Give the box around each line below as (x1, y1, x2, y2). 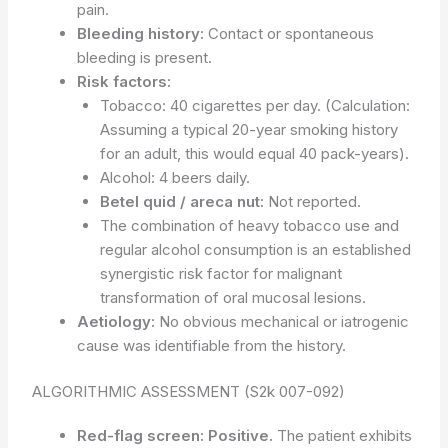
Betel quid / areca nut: (99, 191, 264, 211)
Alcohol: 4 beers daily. (99, 167, 250, 187)
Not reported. (263, 191, 361, 211)
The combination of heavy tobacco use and (99, 215, 399, 235)
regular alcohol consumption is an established (99, 239, 411, 259)
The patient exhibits (273, 426, 413, 446)
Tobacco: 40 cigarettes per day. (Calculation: (99, 95, 410, 115)
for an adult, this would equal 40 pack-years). (99, 143, 409, 163)
